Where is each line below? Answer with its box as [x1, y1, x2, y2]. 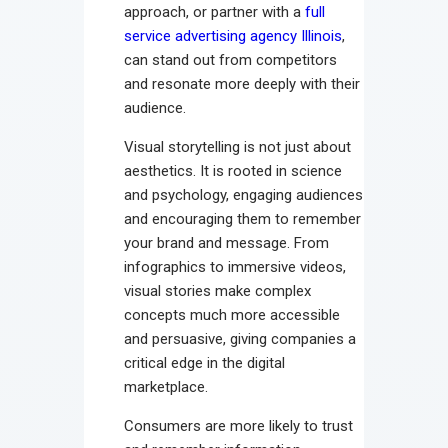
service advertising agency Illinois [124, 26, 342, 45]
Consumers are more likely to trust [124, 416, 353, 435]
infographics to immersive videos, [124, 257, 346, 276]
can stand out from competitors [124, 50, 337, 69]
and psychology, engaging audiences [124, 185, 363, 204]
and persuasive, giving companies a [124, 329, 356, 348]
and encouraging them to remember [124, 209, 361, 228]
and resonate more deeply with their [124, 74, 360, 93]
